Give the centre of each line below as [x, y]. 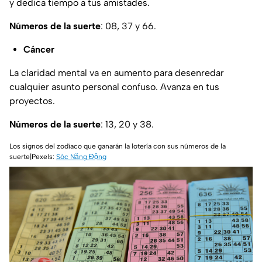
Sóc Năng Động [81, 156]
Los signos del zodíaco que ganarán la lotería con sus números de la [118, 146]
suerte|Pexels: [33, 156]
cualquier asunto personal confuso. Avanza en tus [114, 87]
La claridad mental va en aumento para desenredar [117, 73]
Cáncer [39, 49]
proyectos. [32, 101]
